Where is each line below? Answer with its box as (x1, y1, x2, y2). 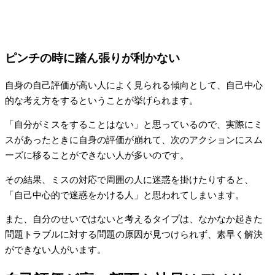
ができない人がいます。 (5, 245, 106, 255)
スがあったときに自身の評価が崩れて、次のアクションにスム (5, 135, 263, 145)
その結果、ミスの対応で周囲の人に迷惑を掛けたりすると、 (5, 174, 254, 185)
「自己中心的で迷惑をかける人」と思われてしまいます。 (5, 190, 244, 200)
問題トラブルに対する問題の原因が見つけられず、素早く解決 (5, 230, 263, 240)
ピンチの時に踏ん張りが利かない (5, 51, 180, 64)
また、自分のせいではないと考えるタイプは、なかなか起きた (5, 214, 263, 225)
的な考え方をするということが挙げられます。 (5, 95, 198, 106)
